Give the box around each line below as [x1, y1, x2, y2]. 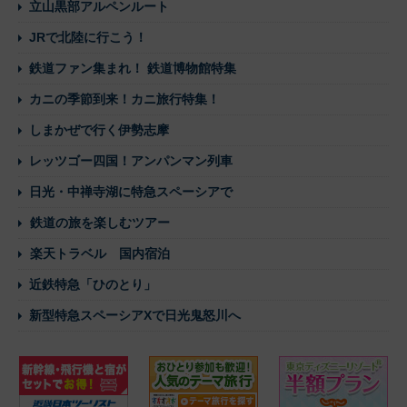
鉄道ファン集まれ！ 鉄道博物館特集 [29, 60, 236, 75]
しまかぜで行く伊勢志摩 [29, 122, 169, 137]
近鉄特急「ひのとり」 [29, 276, 156, 292]
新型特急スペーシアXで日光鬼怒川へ [29, 307, 241, 323]
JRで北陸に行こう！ [29, 29, 147, 45]
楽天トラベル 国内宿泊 [30, 245, 170, 261]
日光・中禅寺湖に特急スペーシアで [29, 184, 233, 199]
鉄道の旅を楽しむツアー [30, 214, 170, 230]
